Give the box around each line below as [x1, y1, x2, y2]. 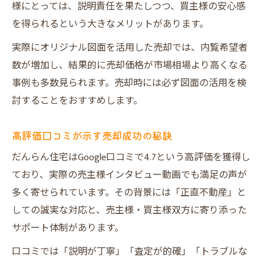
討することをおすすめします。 [12, 93, 143, 109]
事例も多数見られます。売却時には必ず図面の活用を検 [12, 75, 246, 91]
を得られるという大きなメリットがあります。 [12, 16, 209, 32]
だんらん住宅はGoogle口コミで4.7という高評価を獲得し [12, 150, 250, 166]
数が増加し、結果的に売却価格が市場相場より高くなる [12, 58, 247, 74]
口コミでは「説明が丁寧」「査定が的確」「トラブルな [12, 244, 247, 260]
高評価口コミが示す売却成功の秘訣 [12, 128, 172, 143]
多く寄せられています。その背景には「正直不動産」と [12, 185, 246, 201]
